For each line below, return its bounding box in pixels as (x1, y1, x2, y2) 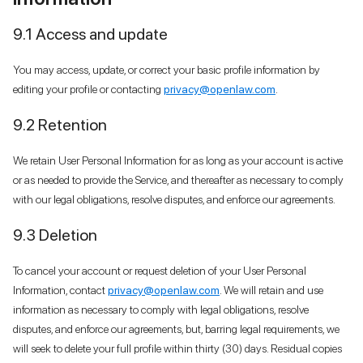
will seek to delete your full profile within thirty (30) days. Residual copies (13, 341, 342, 355)
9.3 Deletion (13, 224, 97, 245)
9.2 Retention (13, 114, 107, 135)
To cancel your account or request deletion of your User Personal (13, 263, 306, 277)
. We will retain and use (220, 283, 323, 297)
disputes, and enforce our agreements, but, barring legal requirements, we (13, 322, 340, 335)
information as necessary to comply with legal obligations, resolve (13, 302, 309, 316)
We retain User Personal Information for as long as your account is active (13, 153, 343, 167)
